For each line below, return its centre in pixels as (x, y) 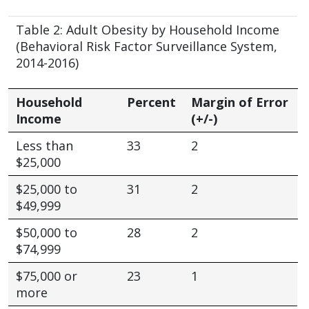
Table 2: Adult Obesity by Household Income (147, 29)
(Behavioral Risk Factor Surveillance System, (146, 46)
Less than (44, 145)
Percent (151, 102)
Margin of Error (239, 102)
